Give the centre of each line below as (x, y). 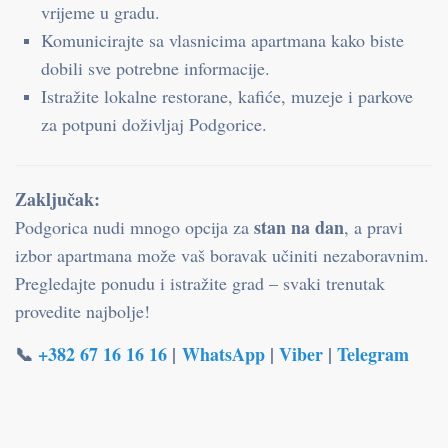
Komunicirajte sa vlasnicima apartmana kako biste (222, 40)
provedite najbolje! (82, 311)
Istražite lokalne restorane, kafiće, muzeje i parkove (227, 96)
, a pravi (373, 227)
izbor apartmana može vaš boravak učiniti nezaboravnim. (222, 255)
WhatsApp (220, 354)
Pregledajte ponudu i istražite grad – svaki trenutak (200, 283)
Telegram (373, 354)
